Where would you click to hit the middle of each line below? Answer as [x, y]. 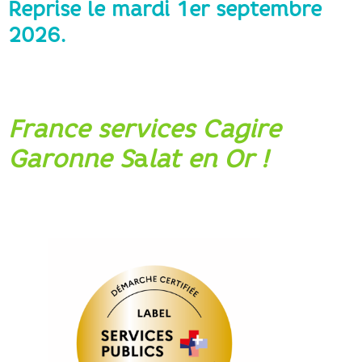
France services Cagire [144, 128]
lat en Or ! [208, 158]
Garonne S [71, 158]
